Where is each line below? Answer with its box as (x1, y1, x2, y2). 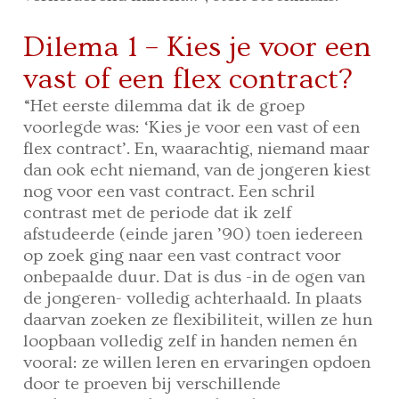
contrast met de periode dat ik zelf (23, 203, 292, 224)
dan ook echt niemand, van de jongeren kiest (23, 160, 371, 181)
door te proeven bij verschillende (23, 374, 281, 395)
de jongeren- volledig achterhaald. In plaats (23, 289, 362, 309)
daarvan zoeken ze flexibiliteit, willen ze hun (23, 310, 373, 330)
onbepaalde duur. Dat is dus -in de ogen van (23, 267, 366, 288)
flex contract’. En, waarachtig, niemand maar (23, 139, 370, 159)
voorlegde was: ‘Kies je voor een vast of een (23, 118, 361, 138)
